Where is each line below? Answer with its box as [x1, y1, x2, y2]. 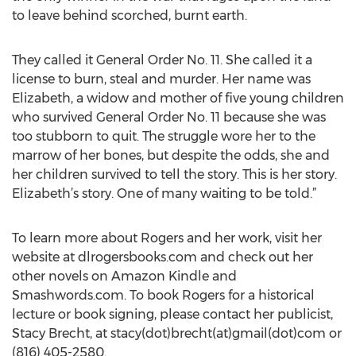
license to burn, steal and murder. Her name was [12, 72, 311, 87]
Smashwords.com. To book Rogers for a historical [12, 288, 315, 303]
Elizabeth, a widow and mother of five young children [12, 91, 344, 106]
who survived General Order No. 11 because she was [12, 110, 326, 125]
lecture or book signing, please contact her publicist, [12, 307, 333, 322]
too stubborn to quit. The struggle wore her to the [12, 129, 315, 144]
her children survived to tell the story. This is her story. [12, 167, 337, 182]
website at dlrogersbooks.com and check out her [12, 250, 313, 265]
